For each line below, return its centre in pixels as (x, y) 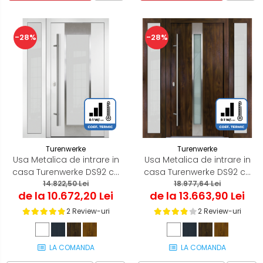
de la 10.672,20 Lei (66, 195)
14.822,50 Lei (66, 183)
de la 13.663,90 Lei (197, 195)
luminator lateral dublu (197, 184)
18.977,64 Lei (197, 183)
